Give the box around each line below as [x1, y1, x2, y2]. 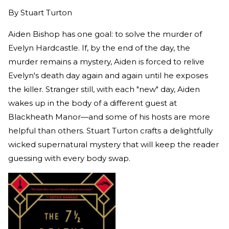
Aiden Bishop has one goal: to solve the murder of [8, 29, 202, 39]
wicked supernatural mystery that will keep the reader [8, 139, 219, 149]
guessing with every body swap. [8, 153, 130, 163]
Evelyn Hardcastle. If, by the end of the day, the [8, 42, 190, 53]
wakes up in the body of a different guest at [8, 98, 177, 108]
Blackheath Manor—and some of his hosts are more [8, 111, 210, 122]
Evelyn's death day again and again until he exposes [8, 70, 208, 80]
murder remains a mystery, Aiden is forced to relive [8, 56, 204, 66]
